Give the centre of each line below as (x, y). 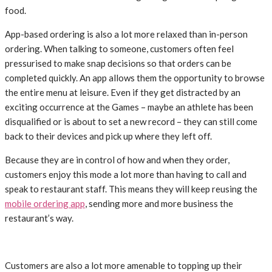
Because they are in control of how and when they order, (117, 160)
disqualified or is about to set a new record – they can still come (131, 122)
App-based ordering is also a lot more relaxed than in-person (126, 34)
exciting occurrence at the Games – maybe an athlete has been (129, 107)
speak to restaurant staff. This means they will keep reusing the (131, 189)
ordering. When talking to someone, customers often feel (119, 49)
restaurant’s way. (39, 218)
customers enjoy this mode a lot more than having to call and (126, 175)
